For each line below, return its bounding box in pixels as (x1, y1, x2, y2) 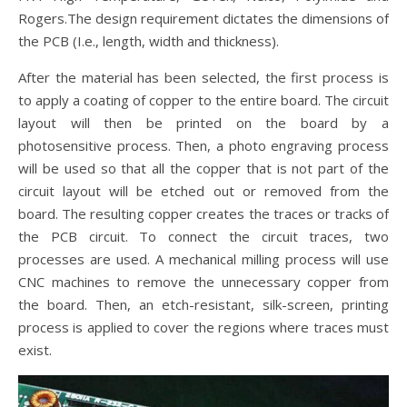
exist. (18, 340, 52, 359)
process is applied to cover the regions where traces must (18, 317, 389, 336)
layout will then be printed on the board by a (18, 113, 389, 132)
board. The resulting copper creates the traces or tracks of (18, 203, 389, 223)
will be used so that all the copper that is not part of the (18, 158, 389, 177)
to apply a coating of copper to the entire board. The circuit (18, 90, 389, 109)
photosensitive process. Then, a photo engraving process (18, 135, 389, 154)
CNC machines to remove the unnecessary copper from (18, 272, 389, 291)
